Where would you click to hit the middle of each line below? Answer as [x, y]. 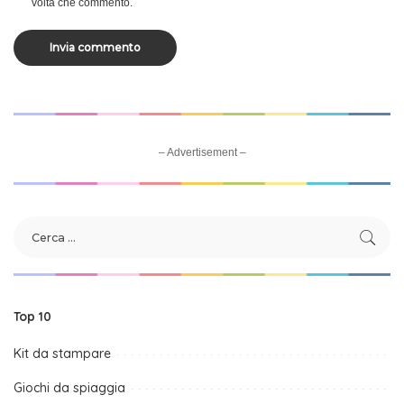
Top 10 [32, 317]
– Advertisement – [202, 153]
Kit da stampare [62, 354]
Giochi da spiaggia [69, 388]
